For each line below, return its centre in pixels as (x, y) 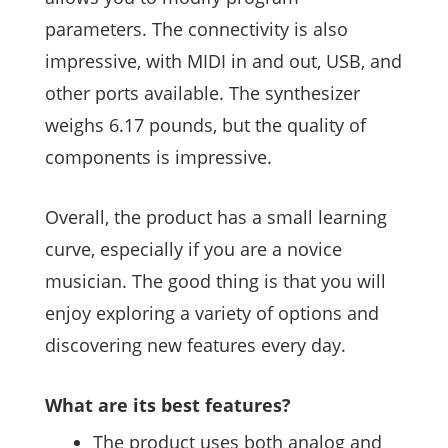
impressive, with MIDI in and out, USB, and (223, 61)
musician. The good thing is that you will (215, 281)
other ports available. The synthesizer (202, 93)
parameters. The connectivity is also (196, 29)
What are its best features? (168, 405)
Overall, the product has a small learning (216, 217)
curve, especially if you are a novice (193, 249)
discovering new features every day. (195, 345)
